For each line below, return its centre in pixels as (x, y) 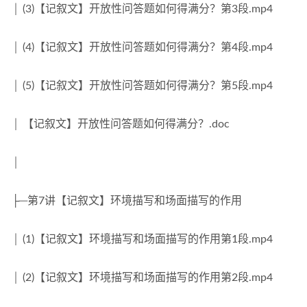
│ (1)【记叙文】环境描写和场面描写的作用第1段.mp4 (142, 239)
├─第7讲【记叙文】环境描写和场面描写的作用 (127, 201)
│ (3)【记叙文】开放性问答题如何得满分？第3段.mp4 (142, 9)
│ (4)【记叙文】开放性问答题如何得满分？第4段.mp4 (142, 47)
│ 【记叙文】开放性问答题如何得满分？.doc (121, 124)
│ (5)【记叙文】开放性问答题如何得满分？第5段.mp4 (142, 86)
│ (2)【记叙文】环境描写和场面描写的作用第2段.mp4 (142, 278)
